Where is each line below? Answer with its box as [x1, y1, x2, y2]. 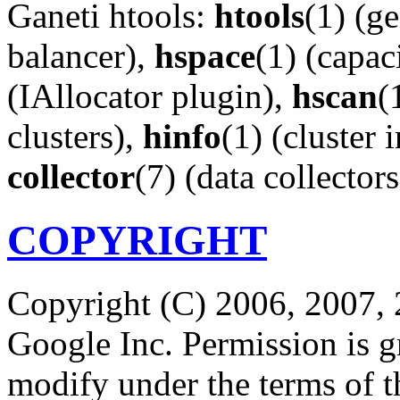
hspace [154, 37, 255, 76]
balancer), [7, 37, 154, 76]
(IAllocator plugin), [7, 77, 292, 116]
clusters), [7, 117, 143, 156]
